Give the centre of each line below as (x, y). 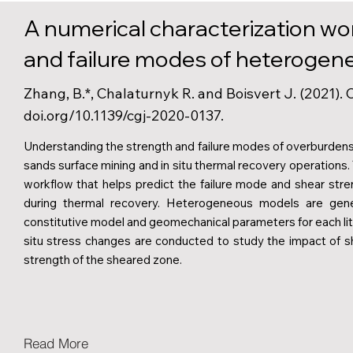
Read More (56, 343)
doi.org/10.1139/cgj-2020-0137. (123, 115)
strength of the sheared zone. (102, 260)
